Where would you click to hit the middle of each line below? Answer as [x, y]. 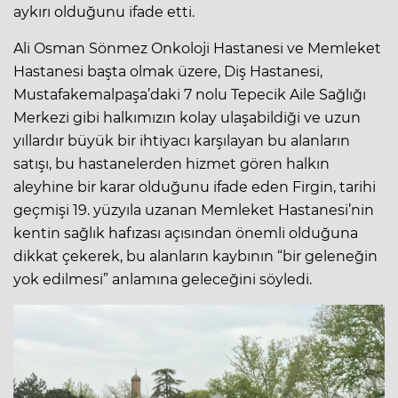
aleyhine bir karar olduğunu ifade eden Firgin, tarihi [195, 187]
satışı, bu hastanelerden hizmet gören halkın [171, 163]
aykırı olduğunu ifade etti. [104, 12]
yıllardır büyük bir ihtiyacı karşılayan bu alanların [182, 140]
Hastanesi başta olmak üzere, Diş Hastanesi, [168, 71]
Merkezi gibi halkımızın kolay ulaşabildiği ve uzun [187, 117]
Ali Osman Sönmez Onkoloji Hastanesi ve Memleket [197, 48]
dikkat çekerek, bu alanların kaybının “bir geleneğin [195, 256]
